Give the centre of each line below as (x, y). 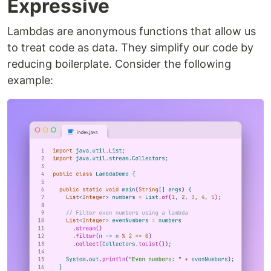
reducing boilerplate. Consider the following (119, 64)
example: (30, 80)
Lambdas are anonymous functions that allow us (132, 31)
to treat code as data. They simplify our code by (130, 47)
